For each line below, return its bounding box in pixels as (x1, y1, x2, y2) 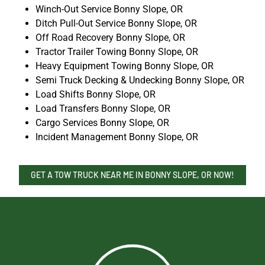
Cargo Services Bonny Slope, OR (35, 117, 169, 129)
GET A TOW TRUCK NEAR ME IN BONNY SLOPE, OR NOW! (31, 170, 234, 180)
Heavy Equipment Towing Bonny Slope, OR (35, 60, 214, 72)
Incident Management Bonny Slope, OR (35, 131, 198, 143)
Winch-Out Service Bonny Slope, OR (35, 4, 183, 15)
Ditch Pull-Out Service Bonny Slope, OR (35, 18, 197, 30)
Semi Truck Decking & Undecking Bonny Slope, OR (35, 75, 244, 86)
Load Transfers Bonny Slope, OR (35, 103, 170, 115)
